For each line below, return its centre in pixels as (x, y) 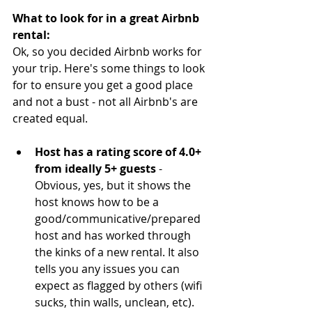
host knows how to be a (98, 202)
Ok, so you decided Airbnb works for (109, 52)
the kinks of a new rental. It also (118, 252)
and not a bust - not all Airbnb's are (107, 102)
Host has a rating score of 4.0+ (119, 152)
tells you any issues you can (109, 269)
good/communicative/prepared (119, 219)
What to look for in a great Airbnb (107, 18)
